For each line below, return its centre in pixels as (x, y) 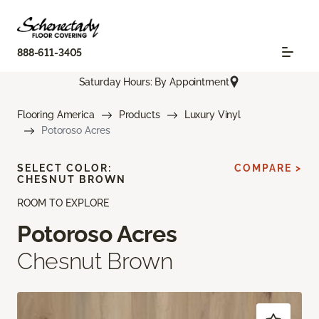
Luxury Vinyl (212, 115)
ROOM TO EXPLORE (63, 203)
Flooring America (56, 115)
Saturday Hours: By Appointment (154, 82)
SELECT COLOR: (64, 168)
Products (139, 115)
